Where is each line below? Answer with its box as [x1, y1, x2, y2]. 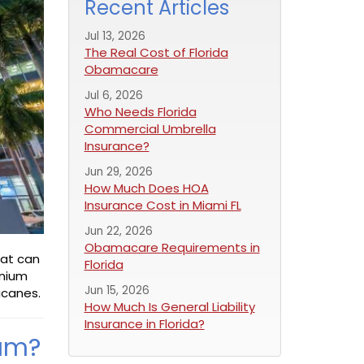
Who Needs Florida [84, 103, 197, 120]
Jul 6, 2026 [84, 88, 143, 103]
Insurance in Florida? [84, 315, 205, 332]
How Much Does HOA [84, 180, 209, 197]
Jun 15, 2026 [84, 283, 149, 298]
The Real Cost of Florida [84, 44, 228, 61]
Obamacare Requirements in [84, 239, 260, 256]
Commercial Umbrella [84, 120, 216, 137]
